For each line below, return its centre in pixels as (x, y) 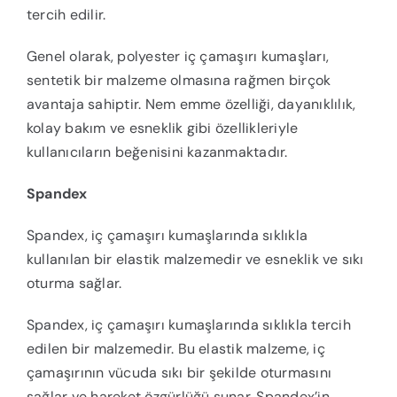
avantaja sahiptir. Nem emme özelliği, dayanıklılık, (191, 105)
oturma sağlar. (74, 284)
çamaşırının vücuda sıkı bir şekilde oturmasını (179, 373)
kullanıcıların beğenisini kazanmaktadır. (157, 152)
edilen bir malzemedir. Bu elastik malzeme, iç (175, 349)
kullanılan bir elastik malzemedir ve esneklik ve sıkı (195, 260)
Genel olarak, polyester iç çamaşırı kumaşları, (178, 57)
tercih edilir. (66, 15)
